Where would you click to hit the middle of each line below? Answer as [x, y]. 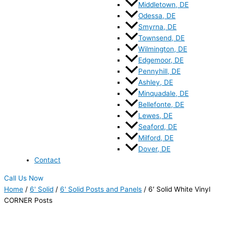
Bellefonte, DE [161, 105]
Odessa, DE [157, 15]
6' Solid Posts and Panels [101, 189]
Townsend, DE [161, 38]
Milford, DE [156, 138]
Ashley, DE [156, 82]
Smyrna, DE [157, 26]
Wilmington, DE [163, 49]
